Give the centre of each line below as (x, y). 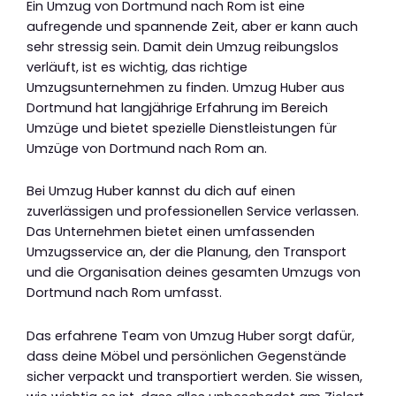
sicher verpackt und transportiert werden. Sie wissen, (194, 376)
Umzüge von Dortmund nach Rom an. (147, 148)
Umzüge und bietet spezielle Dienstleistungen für (182, 128)
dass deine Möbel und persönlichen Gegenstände (187, 356)
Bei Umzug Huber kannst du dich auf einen (161, 191)
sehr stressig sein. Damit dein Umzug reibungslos (183, 46)
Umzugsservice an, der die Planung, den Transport (187, 252)
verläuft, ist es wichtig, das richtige (137, 67)
